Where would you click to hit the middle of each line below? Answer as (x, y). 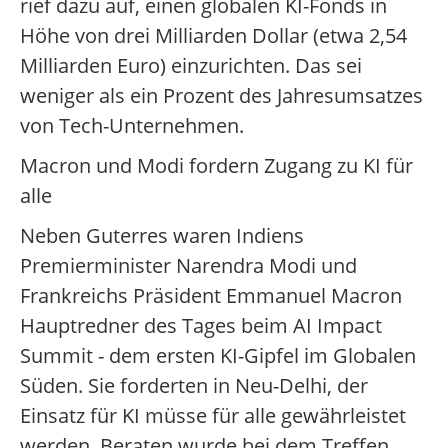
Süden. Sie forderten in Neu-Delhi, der (194, 385)
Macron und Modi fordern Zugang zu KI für (216, 165)
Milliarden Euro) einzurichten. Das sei (191, 65)
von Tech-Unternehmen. (132, 125)
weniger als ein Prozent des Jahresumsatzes (221, 95)
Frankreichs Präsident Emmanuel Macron (211, 295)
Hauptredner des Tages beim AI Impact (201, 325)
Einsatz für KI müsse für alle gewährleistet (213, 415)
